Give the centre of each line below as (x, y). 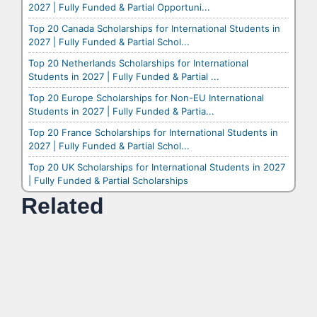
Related (63, 206)
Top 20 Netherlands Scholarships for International (138, 63)
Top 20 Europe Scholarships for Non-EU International (146, 98)
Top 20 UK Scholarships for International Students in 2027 (157, 167)
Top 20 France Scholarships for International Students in (153, 133)
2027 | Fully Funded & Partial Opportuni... (119, 7)
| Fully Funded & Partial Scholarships (108, 181)
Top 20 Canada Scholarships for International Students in (154, 29)
